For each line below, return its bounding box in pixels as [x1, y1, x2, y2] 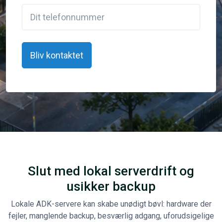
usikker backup [66, 178, 156, 194]
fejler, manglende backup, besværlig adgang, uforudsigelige [8, 211, 214, 221]
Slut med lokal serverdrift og [28, 163, 194, 178]
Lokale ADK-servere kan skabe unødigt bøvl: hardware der [10, 199, 212, 209]
